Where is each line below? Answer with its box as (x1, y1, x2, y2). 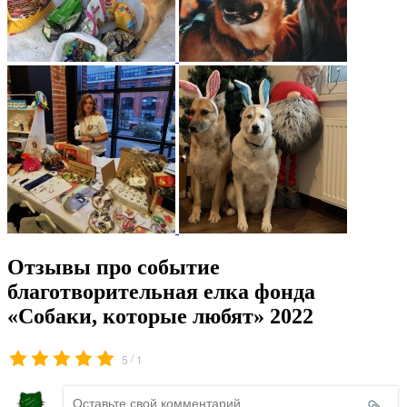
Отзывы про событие (7, 254, 220, 279)
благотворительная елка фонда (7, 279, 315, 303)
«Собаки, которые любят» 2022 (7, 303, 313, 328)
